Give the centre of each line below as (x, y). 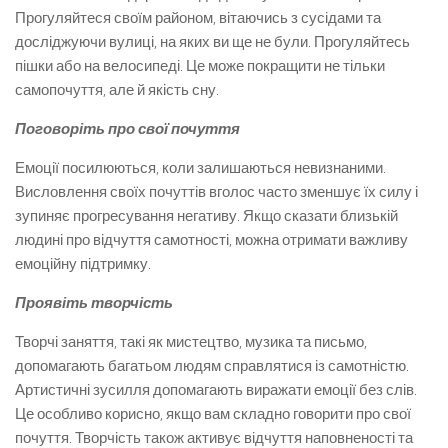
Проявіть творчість (94, 303)
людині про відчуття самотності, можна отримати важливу (211, 240)
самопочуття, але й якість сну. (117, 90)
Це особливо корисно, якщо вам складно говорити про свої (213, 414)
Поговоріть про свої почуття (127, 129)
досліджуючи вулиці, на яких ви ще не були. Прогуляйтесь (212, 42)
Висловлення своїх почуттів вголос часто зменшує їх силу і (216, 192)
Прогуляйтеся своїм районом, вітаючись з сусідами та (198, 18)
